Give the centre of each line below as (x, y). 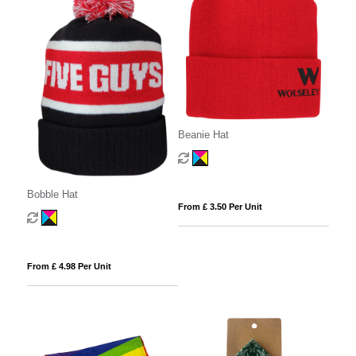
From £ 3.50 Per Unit (220, 207)
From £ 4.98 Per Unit (69, 266)
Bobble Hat (52, 194)
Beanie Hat (203, 135)
